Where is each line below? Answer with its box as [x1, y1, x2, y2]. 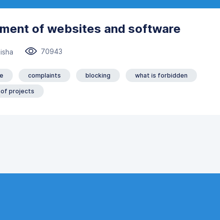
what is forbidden [135, 72, 188, 79]
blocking [85, 72, 110, 79]
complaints [28, 72, 61, 79]
